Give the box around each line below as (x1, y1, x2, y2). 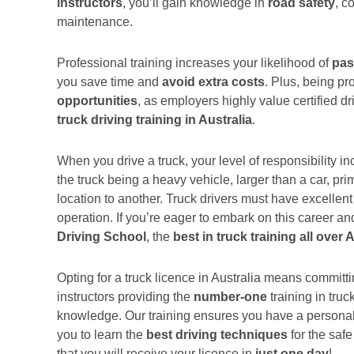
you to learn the (57, 328, 146, 341)
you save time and (57, 75, 162, 88)
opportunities (57, 94, 137, 107)
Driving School (57, 230, 146, 243)
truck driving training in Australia (57, 113, 252, 126)
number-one (194, 290, 267, 303)
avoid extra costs (162, 75, 265, 88)
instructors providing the (57, 290, 194, 303)
